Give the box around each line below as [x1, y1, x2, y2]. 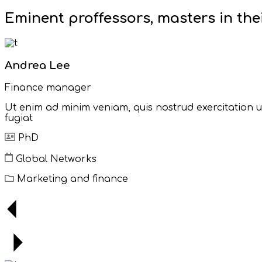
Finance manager [5, 82, 91, 93]
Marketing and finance [14, 173, 128, 184]
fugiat [5, 112, 33, 123]
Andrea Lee [5, 60, 70, 71]
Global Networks [13, 153, 96, 164]
